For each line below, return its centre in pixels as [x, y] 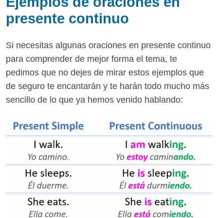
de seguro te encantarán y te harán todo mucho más [108, 86]
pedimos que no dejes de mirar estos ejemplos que [105, 73]
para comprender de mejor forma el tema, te [91, 59]
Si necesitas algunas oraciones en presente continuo [108, 45]
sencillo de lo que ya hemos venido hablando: [94, 100]
